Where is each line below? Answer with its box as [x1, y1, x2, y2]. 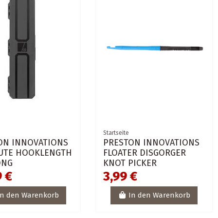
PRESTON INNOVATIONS [103, 137, 200, 148]
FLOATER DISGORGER [103, 147, 186, 158]
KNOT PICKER [103, 157, 157, 168]
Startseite [103, 129, 129, 136]
